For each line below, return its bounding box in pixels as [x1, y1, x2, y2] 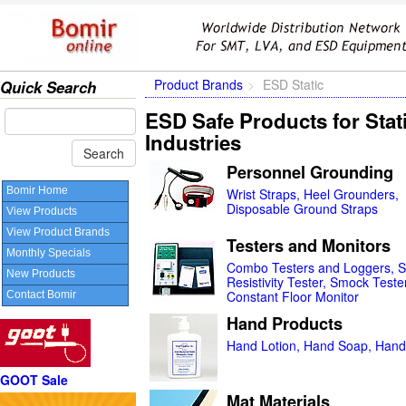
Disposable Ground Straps [227, 199, 378, 217]
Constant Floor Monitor [227, 287, 359, 305]
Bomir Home [6, 184, 68, 197]
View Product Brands [6, 226, 110, 238]
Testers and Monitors [227, 234, 391, 257]
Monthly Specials [6, 246, 91, 259]
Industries [145, 128, 241, 157]
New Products [6, 267, 75, 280]
